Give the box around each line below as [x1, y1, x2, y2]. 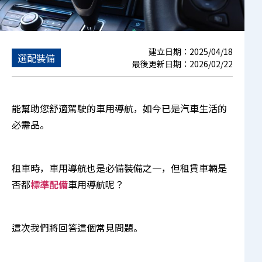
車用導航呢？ [68, 177, 124, 192]
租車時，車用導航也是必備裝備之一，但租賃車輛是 [12, 161, 227, 175]
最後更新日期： [132, 58, 189, 70]
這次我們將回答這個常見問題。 [12, 220, 143, 235]
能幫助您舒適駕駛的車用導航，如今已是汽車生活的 [12, 101, 227, 116]
